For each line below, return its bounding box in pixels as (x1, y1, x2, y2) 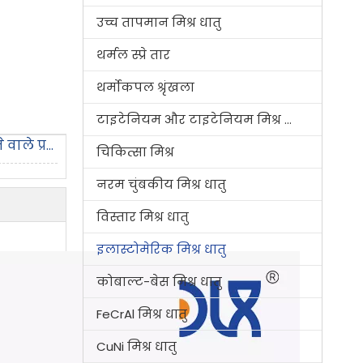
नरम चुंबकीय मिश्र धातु (96, 176, 226, 193)
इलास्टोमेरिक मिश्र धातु (96, 241, 226, 258)
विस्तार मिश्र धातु (96, 208, 189, 225)
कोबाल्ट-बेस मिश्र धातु (96, 273, 222, 290)
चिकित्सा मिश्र (96, 143, 174, 160)
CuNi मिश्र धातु (96, 338, 177, 355)
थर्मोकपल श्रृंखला (96, 79, 194, 96)
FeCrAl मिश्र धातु (96, 305, 187, 322)
